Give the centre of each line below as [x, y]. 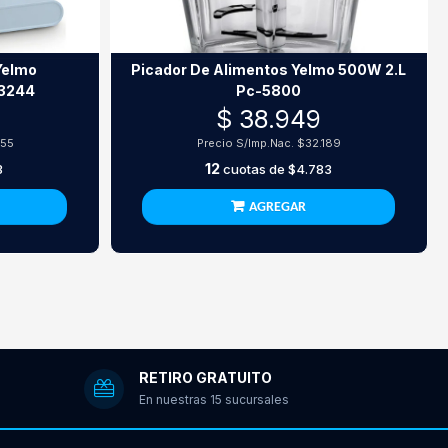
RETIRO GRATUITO [205, 377]
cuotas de [254, 169]
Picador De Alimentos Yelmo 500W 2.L [269, 69]
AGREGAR [278, 207]
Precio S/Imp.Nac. [246, 143]
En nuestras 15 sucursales [213, 399]
